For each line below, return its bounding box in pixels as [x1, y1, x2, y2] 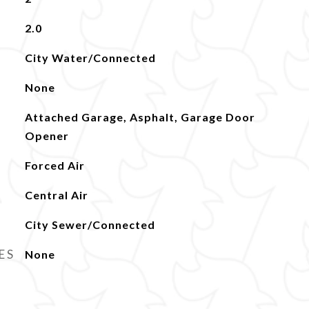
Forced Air [24, 159, 85, 172]
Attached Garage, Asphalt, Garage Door [24, 110, 255, 123]
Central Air [24, 188, 88, 201]
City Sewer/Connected [24, 218, 155, 231]
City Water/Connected [24, 51, 156, 64]
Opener [24, 129, 69, 142]
